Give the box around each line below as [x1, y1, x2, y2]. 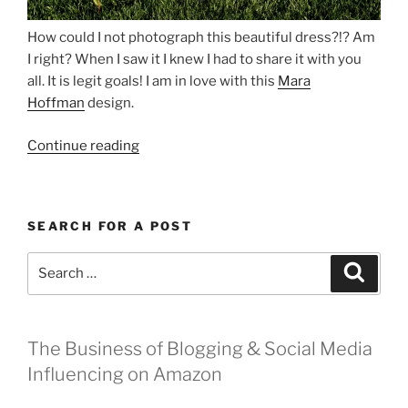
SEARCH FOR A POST [27, 219, 193, 234]
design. [85, 95, 134, 112]
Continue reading [27, 137, 139, 154]
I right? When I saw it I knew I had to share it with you [27, 51, 362, 68]
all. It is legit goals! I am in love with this [27, 73, 278, 90]
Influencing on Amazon [27, 362, 222, 385]
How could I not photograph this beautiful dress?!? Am [27, 29, 375, 46]
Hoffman [27, 95, 85, 112]
